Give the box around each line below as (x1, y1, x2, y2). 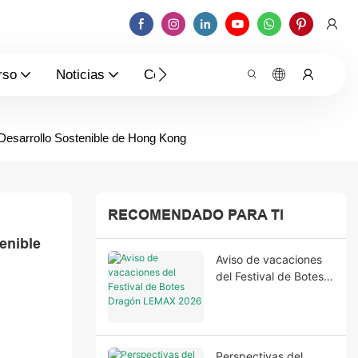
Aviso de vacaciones (215, 252, 322, 266)
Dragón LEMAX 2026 (215, 285, 324, 300)
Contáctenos (144, 66, 219, 82)
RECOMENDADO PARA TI (107, 206, 284, 223)
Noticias (56, 66, 105, 82)
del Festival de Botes (215, 268, 324, 283)
